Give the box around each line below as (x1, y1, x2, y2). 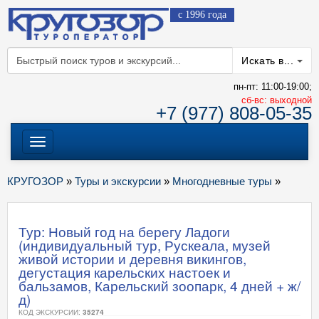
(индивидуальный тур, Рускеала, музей (19, 235, 271, 254)
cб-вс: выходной (241, 95, 312, 105)
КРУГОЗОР (7, 175, 63, 187)
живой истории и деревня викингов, (19, 249, 246, 268)
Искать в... (241, 55, 297, 66)
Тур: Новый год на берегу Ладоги (19, 221, 230, 241)
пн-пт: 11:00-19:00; (234, 81, 312, 92)
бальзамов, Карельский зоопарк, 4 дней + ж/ (19, 276, 300, 295)
